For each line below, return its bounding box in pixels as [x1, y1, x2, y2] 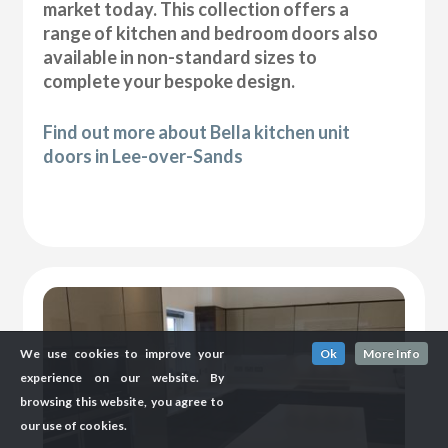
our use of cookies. [20, 418, 127, 433]
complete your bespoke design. [43, 70, 296, 93]
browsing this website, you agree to [20, 394, 224, 409]
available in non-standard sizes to [43, 46, 318, 69]
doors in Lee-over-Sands [43, 145, 244, 168]
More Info [363, 346, 420, 361]
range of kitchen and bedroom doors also [43, 22, 379, 45]
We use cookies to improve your [20, 346, 224, 361]
